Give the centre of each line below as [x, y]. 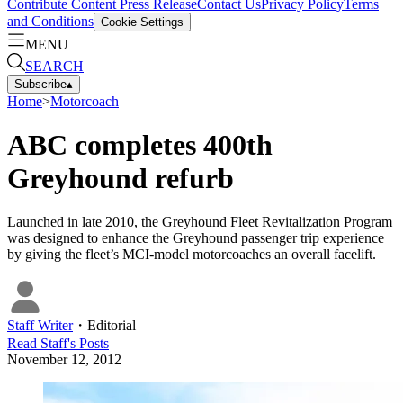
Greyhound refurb [121, 178]
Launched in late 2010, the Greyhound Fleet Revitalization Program [200, 222]
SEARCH [54, 66]
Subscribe [40, 84]
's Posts [88, 344]
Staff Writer [40, 326]
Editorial [112, 326]
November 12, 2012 [64, 360]
